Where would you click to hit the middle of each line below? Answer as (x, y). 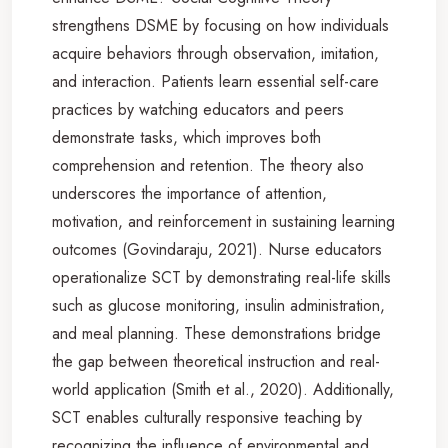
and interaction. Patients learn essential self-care (215, 81)
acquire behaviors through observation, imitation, (215, 53)
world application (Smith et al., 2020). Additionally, (223, 389)
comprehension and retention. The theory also (208, 165)
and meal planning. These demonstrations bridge (216, 333)
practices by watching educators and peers (198, 109)
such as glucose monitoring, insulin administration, (218, 305)
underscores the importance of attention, (189, 193)
